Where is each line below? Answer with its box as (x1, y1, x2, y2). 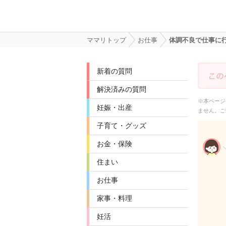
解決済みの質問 (97, 85, 146, 93)
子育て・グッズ (97, 122, 146, 130)
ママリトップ (87, 36, 126, 44)
